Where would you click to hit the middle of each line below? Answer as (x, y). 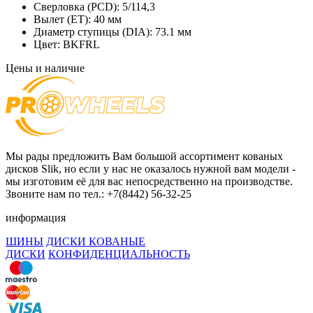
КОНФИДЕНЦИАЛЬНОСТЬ (119, 254)
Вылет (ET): (64, 19)
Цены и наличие (45, 68)
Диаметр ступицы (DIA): (94, 31)
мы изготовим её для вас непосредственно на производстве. (149, 181)
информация (36, 217)
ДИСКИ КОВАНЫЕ (96, 241)
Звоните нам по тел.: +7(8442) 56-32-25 (99, 194)
